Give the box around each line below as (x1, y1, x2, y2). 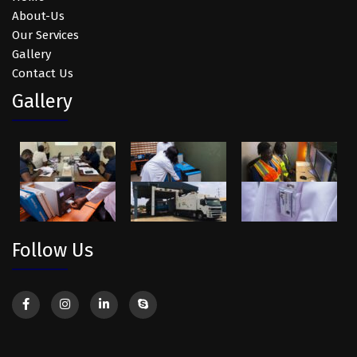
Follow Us (12, 238, 93, 261)
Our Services (12, 28, 79, 42)
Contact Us (12, 66, 73, 80)
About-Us (12, 9, 65, 23)
